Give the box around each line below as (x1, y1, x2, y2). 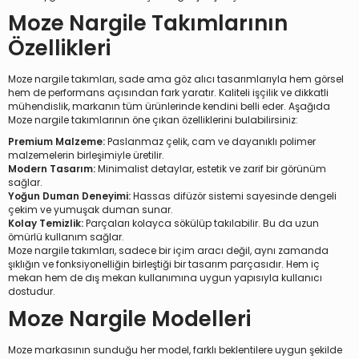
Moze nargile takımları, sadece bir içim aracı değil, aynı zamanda (8, 244, 329, 258)
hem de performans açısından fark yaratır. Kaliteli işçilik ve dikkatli (8, 87, 329, 100)
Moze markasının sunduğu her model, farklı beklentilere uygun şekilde (8, 344, 342, 357)
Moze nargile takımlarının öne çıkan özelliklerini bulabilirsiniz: (8, 114, 298, 127)
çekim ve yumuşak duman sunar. (8, 204, 173, 217)
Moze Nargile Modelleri (8, 305, 251, 334)
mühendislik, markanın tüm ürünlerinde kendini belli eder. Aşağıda (8, 100, 330, 114)
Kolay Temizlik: (8, 217, 83, 231)
